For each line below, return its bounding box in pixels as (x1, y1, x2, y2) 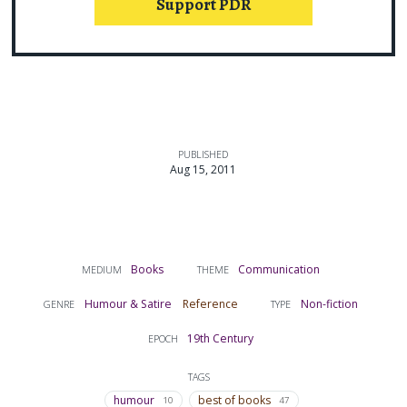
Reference (182, 296, 238, 313)
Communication (238, 262, 321, 278)
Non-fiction (300, 296, 358, 313)
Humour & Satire (84, 296, 172, 313)
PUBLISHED (178, 148, 229, 162)
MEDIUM (81, 263, 122, 277)
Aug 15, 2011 (170, 162, 237, 178)
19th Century (187, 331, 254, 347)
